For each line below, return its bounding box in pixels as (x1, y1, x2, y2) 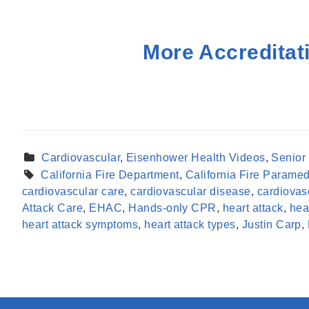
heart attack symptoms (22, 218, 139, 230)
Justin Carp (241, 218, 301, 230)
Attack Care (22, 201, 83, 214)
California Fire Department (41, 168, 179, 181)
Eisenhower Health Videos (126, 151, 266, 163)
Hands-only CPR (128, 201, 217, 214)
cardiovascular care (22, 185, 125, 197)
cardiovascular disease (130, 185, 251, 197)
